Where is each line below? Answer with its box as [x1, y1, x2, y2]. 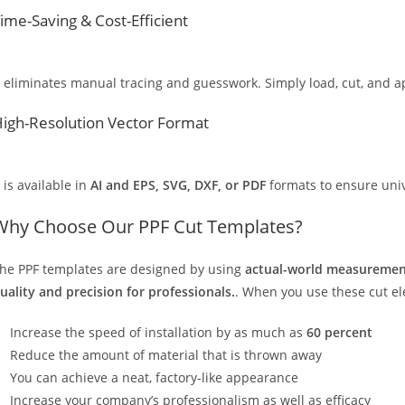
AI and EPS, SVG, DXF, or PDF [90, 175, 266, 193]
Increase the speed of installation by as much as [10, 323, 306, 341]
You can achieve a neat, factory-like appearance [10, 368, 298, 386]
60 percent [306, 323, 372, 341]
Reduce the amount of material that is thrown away [10, 345, 322, 363]
